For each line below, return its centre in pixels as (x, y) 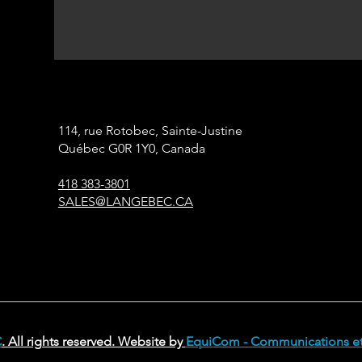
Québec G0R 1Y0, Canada (131, 148)
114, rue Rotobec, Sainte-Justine (150, 130)
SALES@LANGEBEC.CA (125, 202)
